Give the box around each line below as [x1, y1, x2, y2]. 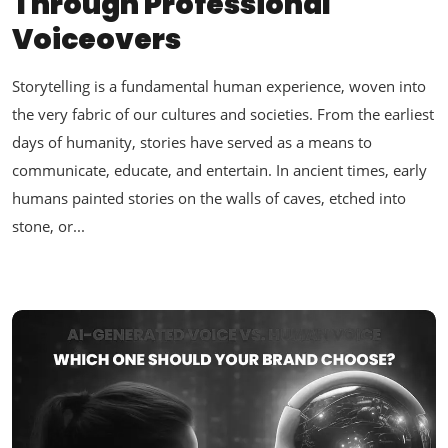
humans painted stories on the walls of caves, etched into [12, 188, 406, 209]
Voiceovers [12, 20, 181, 60]
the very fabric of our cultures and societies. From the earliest [12, 104, 434, 125]
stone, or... [12, 216, 85, 237]
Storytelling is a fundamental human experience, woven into [12, 76, 426, 97]
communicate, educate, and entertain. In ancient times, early [12, 160, 427, 181]
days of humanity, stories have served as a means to [12, 132, 372, 153]
